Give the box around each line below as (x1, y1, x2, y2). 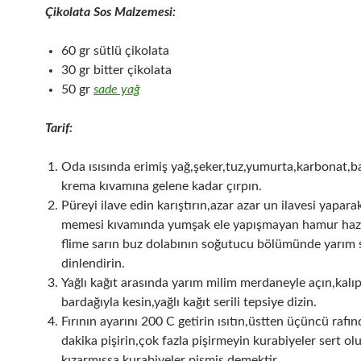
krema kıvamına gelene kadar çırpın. (61, 179, 262, 193)
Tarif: (45, 121, 73, 135)
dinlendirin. (61, 256, 125, 270)
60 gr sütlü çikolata (61, 44, 169, 57)
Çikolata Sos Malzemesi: (45, 5, 176, 19)
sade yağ (93, 82, 140, 96)
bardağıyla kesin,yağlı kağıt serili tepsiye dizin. (61, 295, 317, 309)
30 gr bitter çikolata (61, 63, 172, 77)
